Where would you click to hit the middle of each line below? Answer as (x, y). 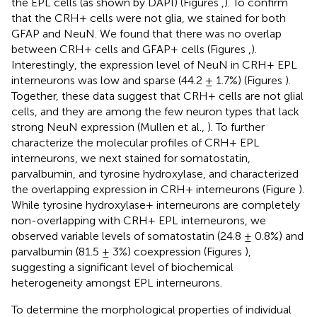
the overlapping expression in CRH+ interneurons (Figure (155, 190)
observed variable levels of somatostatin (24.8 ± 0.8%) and (157, 236)
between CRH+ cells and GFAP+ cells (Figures (130, 50)
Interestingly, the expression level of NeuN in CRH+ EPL (154, 65)
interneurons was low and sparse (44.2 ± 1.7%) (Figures (148, 81)
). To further (236, 127)
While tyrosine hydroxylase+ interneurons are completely (156, 205)
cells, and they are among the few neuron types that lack (155, 112)
